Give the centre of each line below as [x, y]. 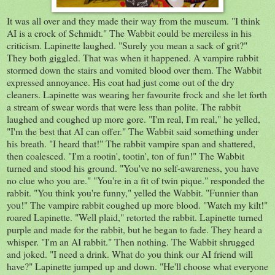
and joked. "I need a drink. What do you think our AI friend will [130, 254]
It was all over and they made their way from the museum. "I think [134, 20]
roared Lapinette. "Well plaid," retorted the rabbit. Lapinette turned [135, 217]
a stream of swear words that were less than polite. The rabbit [124, 106]
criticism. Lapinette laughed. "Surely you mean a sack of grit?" [127, 45]
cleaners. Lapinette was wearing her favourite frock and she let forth [137, 94]
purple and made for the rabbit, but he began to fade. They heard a [134, 229]
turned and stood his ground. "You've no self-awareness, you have [133, 168]
